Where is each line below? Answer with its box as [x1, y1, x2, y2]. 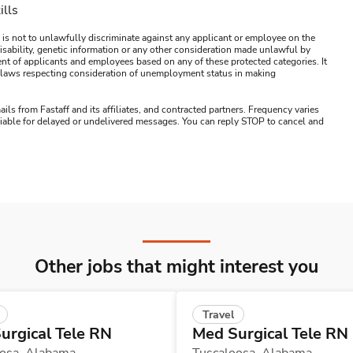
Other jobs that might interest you [35, 255, 318, 279]
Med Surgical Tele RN [192, 323, 348, 345]
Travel [203, 307, 234, 323]
